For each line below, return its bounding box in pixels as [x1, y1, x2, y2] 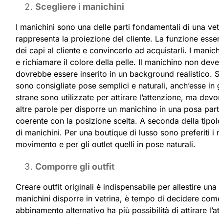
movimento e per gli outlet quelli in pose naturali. [16, 139, 196, 149]
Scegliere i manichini [35, 1, 124, 12]
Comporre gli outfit [35, 161, 115, 172]
